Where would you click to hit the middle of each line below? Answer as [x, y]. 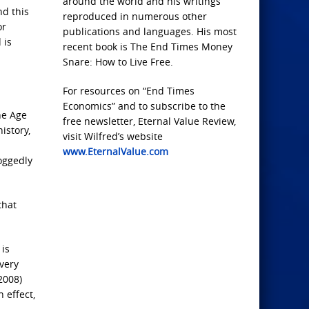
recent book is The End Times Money [148, 47]
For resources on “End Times [129, 91]
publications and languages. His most [150, 31]
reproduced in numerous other [135, 16]
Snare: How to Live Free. [118, 62]
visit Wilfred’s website [113, 136]
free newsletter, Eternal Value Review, [149, 121]
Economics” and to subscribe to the [144, 106]
